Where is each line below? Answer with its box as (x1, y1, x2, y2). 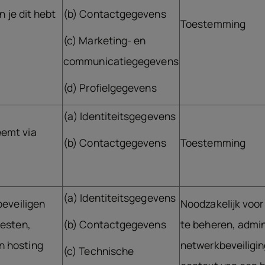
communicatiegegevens (63, 54, 179, 68)
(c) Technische (63, 244, 134, 258)
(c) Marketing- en (63, 33, 146, 47)
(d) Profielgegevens (63, 80, 157, 95)
